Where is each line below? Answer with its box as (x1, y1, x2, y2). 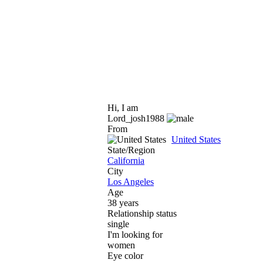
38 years (107, 197, 139, 208)
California (107, 155, 144, 166)
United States (171, 134, 221, 144)
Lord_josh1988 (107, 113, 167, 123)
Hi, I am (107, 102, 138, 113)
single (107, 218, 129, 229)
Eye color (107, 250, 143, 261)
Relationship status (107, 208, 177, 218)
